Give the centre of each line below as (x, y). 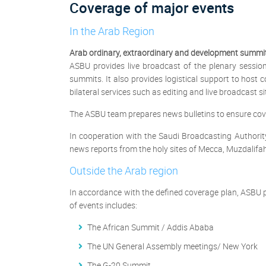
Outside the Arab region (124, 171)
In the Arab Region (112, 31)
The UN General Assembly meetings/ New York (172, 246)
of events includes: (103, 205)
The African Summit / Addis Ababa (151, 227)
